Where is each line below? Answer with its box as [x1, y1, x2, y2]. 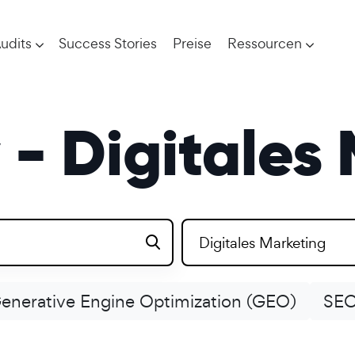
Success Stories [59, 34, 157, 52]
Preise [173, 34, 212, 52]
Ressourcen [227, 34, 302, 52]
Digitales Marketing [199, 233, 326, 252]
